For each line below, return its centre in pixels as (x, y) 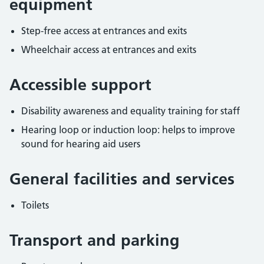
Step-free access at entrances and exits (104, 31)
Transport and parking (95, 240)
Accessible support (80, 85)
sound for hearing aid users (81, 144)
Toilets (35, 205)
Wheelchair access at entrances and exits (109, 49)
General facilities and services (122, 179)
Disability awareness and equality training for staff (131, 111)
